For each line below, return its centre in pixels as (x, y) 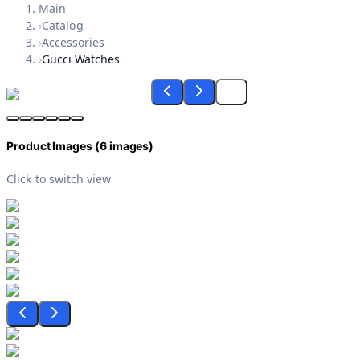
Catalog (62, 26)
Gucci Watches (81, 59)
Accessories (73, 43)
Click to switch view (59, 178)
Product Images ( (53, 146)
